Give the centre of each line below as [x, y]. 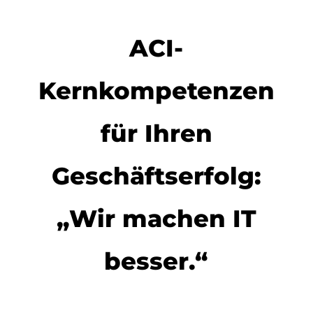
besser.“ [156, 261]
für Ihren [156, 133]
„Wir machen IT [156, 219]
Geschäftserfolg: [156, 176]
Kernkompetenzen [156, 91]
